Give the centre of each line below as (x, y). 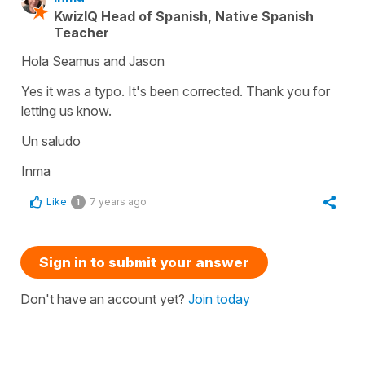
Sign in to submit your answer (144, 262)
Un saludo (51, 141)
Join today (219, 299)
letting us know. (66, 111)
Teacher (81, 33)
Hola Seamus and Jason (93, 61)
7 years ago (118, 202)
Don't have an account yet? (104, 299)
